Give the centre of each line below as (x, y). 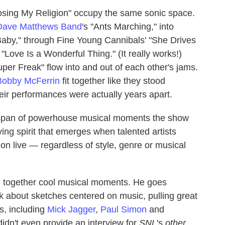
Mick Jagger (71, 209)
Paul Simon (124, 209)
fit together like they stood (113, 81)
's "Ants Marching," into (128, 26)
